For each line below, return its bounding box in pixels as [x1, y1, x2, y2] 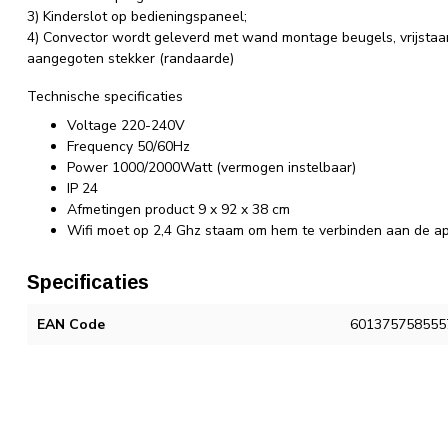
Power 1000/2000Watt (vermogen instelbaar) [67, 158, 356, 177]
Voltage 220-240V [67, 116, 185, 135]
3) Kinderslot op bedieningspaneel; [27, 6, 247, 26]
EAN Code [37, 315, 105, 334]
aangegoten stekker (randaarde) [27, 48, 234, 68]
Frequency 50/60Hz [67, 137, 190, 156]
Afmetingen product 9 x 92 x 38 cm [67, 200, 290, 219]
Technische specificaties [27, 86, 183, 106]
